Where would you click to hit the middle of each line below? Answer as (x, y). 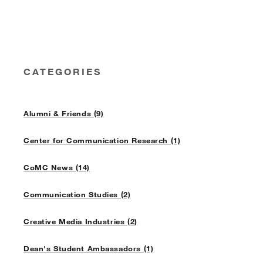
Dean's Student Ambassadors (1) (88, 249)
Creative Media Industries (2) (80, 222)
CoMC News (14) (57, 168)
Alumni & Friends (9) (63, 114)
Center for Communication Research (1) (102, 141)
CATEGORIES (63, 72)
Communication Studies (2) (77, 195)
